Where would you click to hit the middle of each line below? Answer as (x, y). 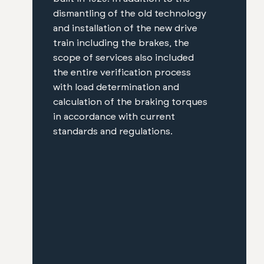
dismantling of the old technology (130, 14)
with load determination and (116, 88)
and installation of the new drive (125, 29)
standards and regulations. (113, 132)
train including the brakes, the (121, 43)
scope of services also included (123, 58)
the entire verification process (122, 73)
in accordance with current (114, 117)
